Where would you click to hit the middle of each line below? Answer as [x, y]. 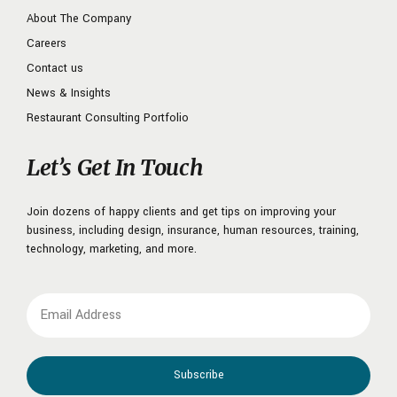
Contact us [55, 69]
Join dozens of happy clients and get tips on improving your [181, 212]
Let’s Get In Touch [115, 168]
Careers [47, 44]
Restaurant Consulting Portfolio [108, 118]
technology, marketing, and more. [112, 249]
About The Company [79, 19]
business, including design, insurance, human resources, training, [193, 231]
